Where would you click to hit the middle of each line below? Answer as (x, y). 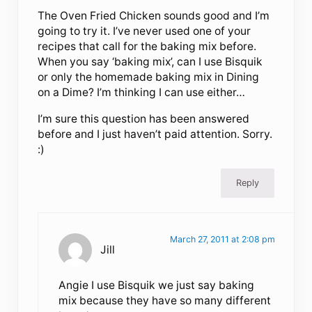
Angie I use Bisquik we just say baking (156, 285)
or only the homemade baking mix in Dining (149, 77)
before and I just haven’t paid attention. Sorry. (155, 134)
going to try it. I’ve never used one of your (145, 31)
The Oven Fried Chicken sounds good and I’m (154, 15)
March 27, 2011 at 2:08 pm (222, 239)
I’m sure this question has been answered (144, 118)
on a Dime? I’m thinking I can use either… (142, 92)
